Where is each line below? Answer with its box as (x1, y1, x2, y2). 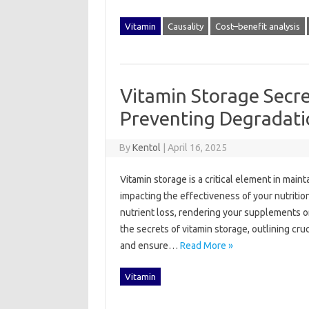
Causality (167, 21, 203, 31)
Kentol (132, 142, 161, 153)
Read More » (179, 240, 233, 251)
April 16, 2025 (168, 142, 228, 153)
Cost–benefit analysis (215, 21, 300, 31)
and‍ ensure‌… (119, 240, 180, 251)
